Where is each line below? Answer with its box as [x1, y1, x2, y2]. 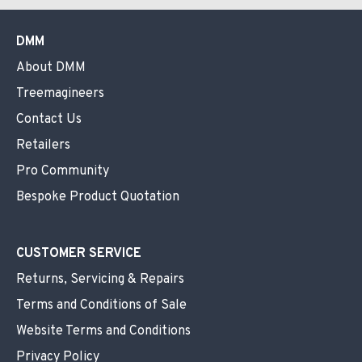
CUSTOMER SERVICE [16, 246, 141, 263]
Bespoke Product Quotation [16, 189, 179, 206]
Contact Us [16, 112, 82, 128]
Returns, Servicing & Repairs [16, 271, 184, 288]
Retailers [16, 137, 70, 154]
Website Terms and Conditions [16, 323, 191, 340]
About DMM [16, 60, 86, 77]
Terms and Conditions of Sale [16, 297, 187, 314]
